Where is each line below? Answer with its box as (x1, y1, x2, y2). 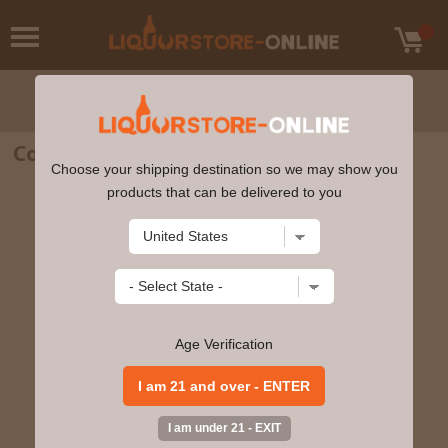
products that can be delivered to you (106, 183, 342, 200)
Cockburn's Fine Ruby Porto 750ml (13, 139, 352, 165)
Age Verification (175, 335, 274, 352)
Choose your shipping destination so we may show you (50, 160, 398, 177)
